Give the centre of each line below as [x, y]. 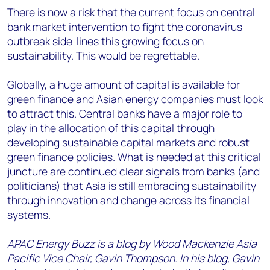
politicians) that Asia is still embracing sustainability [132, 186]
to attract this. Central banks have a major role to [125, 113]
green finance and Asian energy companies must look [135, 99]
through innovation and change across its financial [128, 200]
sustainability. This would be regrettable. [105, 55]
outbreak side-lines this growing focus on [105, 41]
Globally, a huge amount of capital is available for [124, 84]
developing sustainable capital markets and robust [128, 142]
